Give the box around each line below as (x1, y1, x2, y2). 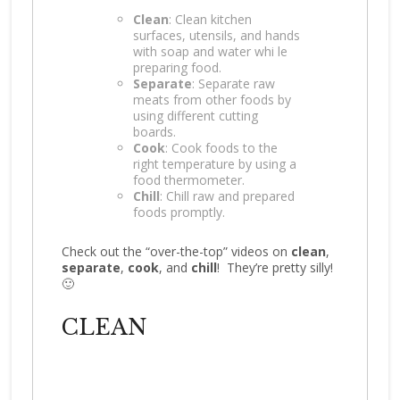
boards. (132, 122, 176, 140)
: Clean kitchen (168, 10, 252, 28)
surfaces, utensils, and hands (132, 26, 300, 44)
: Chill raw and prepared (159, 187, 295, 204)
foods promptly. (132, 203, 225, 221)
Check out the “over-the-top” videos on (61, 242, 291, 260)
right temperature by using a (132, 154, 296, 172)
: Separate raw (191, 74, 275, 92)
